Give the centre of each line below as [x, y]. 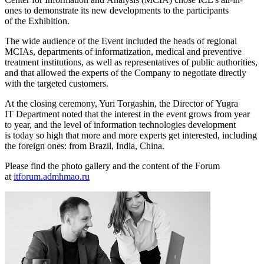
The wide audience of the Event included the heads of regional [121, 41]
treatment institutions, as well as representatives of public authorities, [131, 62]
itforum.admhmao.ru [52, 177]
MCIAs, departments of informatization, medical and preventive [123, 52]
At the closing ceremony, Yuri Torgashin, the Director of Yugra [121, 104]
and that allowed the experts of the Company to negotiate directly [126, 73]
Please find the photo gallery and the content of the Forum [112, 166]
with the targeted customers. [57, 84]
